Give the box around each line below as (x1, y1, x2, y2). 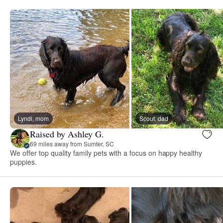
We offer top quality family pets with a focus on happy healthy (10, 147, 203, 158)
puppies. (10, 156, 37, 167)
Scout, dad (139, 113, 168, 122)
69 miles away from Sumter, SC (30, 139, 114, 148)
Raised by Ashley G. (30, 128, 104, 140)
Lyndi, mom (18, 113, 49, 122)
